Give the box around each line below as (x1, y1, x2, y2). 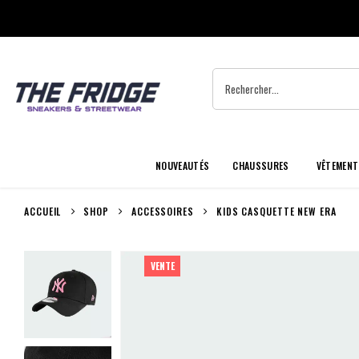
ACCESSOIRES (131, 204, 194, 218)
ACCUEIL (24, 204, 62, 218)
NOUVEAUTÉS (155, 159, 210, 172)
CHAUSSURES (232, 159, 289, 172)
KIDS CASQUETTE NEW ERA (216, 204, 337, 218)
